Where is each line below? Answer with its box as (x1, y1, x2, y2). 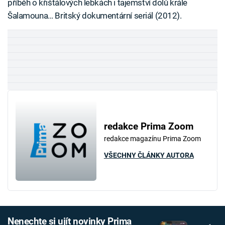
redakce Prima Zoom (103, 121, 193, 133)
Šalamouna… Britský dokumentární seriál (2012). (8, 11, 182, 21)
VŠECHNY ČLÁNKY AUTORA (103, 151, 194, 159)
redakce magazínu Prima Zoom (103, 135, 201, 143)
